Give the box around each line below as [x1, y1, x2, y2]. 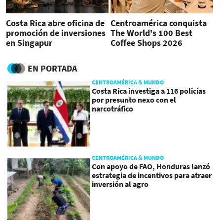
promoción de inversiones [6, 27, 106, 38]
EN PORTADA [28, 63, 77, 74]
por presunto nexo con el [92, 95, 177, 105]
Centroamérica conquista [110, 17, 207, 29]
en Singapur [6, 37, 52, 48]
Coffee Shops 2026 [110, 37, 183, 48]
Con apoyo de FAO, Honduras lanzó [92, 161, 211, 171]
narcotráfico [92, 104, 134, 114]
